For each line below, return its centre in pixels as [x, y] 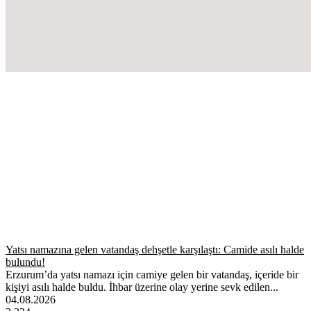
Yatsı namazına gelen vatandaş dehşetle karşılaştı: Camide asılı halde [155, 250]
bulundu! [25, 262]
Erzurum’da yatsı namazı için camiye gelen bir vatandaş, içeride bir [152, 275]
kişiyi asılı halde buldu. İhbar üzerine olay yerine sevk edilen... [142, 287]
